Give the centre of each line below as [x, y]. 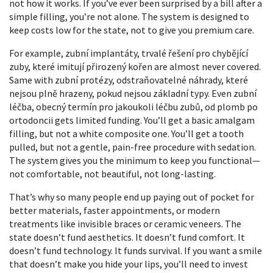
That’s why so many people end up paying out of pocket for [132, 197]
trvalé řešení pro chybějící [195, 53]
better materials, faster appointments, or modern [115, 210]
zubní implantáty [101, 53]
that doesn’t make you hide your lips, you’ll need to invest [129, 264]
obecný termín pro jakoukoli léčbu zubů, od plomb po [147, 107]
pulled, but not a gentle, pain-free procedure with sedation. [133, 147]
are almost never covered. [207, 66]
